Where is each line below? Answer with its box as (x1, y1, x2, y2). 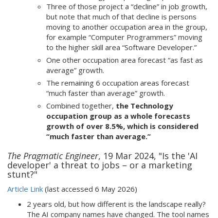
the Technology (116, 101, 173, 110)
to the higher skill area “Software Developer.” (46, 42, 199, 52)
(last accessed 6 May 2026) (43, 184, 137, 194)
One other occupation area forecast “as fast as (46, 55, 203, 65)
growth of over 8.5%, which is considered (46, 121, 199, 131)
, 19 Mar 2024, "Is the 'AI (98, 150, 198, 162)
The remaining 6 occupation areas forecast (46, 78, 189, 88)
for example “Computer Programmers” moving (46, 32, 202, 42)
